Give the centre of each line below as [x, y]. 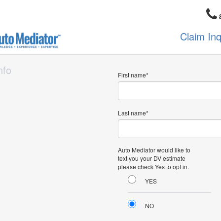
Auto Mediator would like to [154, 150]
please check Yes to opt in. [153, 166]
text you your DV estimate [152, 158]
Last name [132, 113]
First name [132, 75]
